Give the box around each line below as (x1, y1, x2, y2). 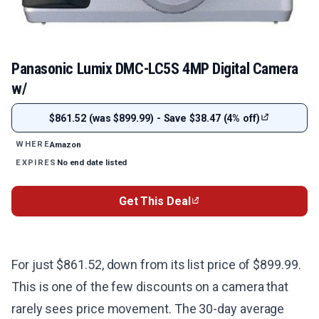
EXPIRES (16, 157, 57, 167)
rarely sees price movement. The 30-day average (11, 301, 285, 317)
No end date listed (56, 157, 127, 168)
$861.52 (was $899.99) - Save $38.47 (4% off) (49, 112, 260, 124)
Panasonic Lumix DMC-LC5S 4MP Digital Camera (11, 60, 299, 78)
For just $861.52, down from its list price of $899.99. (11, 257, 301, 273)
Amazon (50, 139, 81, 150)
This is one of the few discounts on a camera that (11, 279, 289, 295)
